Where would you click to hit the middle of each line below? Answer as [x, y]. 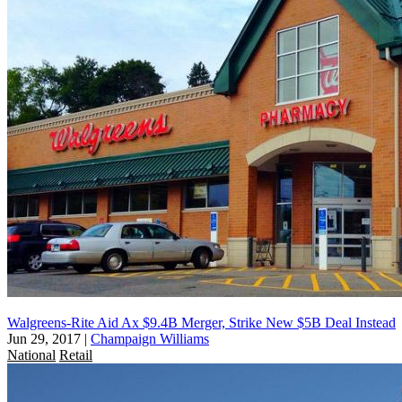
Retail [76, 354]
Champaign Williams [150, 338]
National [31, 354]
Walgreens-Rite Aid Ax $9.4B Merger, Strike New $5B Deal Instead [201, 322]
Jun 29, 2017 [44, 338]
